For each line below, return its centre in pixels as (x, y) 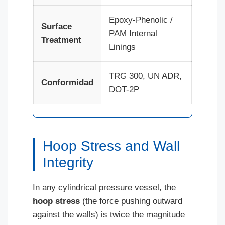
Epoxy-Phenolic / (141, 20)
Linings (122, 47)
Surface (57, 26)
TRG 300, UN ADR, (145, 76)
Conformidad (67, 82)
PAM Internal (133, 33)
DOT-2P (124, 89)
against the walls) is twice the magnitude (109, 215)
